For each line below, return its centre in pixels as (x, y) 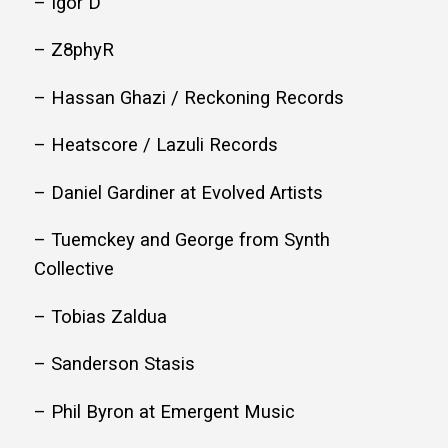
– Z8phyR (74, 50)
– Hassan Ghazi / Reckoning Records (189, 97)
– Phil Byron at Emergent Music (164, 411)
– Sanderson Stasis (114, 364)
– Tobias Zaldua (100, 316)
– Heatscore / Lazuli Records (156, 145)
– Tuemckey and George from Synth (182, 240)
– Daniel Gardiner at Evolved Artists (178, 192)
